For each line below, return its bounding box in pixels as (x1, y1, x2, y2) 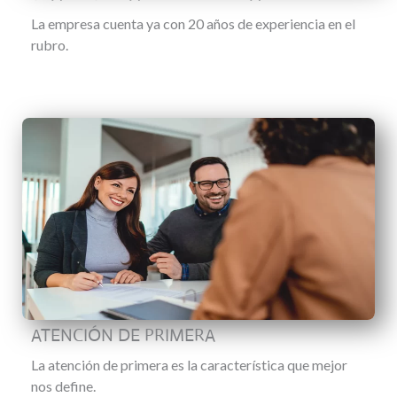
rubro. (31, 36, 68, 53)
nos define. (31, 378, 96, 394)
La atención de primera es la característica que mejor (31, 356, 347, 373)
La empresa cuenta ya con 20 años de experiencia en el (31, 15, 355, 32)
